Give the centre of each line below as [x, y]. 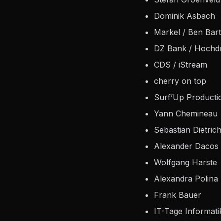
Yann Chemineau [186, 113]
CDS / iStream [181, 64]
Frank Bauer [178, 195]
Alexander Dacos [186, 146]
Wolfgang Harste [185, 162]
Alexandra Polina [186, 178]
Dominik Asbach [184, 16]
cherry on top [180, 81]
